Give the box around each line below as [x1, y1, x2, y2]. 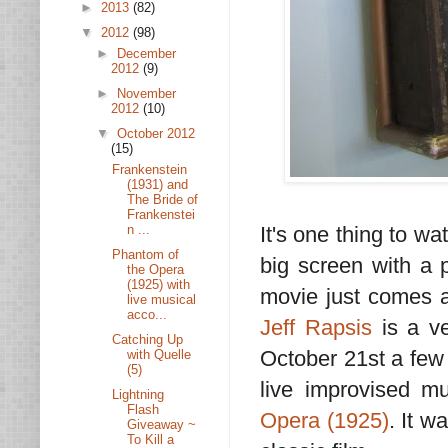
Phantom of [112, 247, 180, 262]
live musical [127, 292, 197, 307]
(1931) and [127, 177, 189, 193]
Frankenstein [112, 162, 188, 178]
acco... [127, 307, 168, 322]
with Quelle [127, 346, 192, 362]
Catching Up [112, 331, 184, 347]
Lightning [112, 386, 165, 402]
